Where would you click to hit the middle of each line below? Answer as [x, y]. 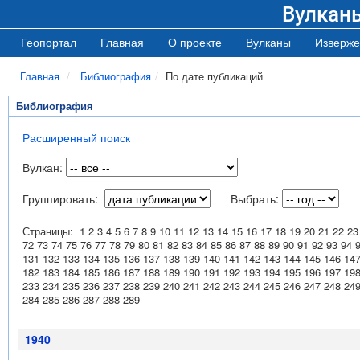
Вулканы [268, 42]
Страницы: [51, 231]
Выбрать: [255, 198]
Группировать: [63, 198]
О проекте [195, 42]
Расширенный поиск [76, 137]
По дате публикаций [214, 76]
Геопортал [49, 42]
